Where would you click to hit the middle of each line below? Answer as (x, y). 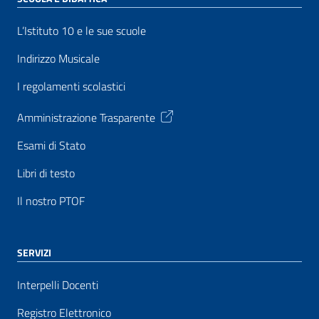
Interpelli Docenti (58, 285)
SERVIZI (34, 253)
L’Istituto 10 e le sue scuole (82, 31)
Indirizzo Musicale (58, 59)
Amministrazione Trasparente (86, 117)
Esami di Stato (51, 146)
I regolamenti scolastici (71, 87)
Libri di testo (46, 173)
